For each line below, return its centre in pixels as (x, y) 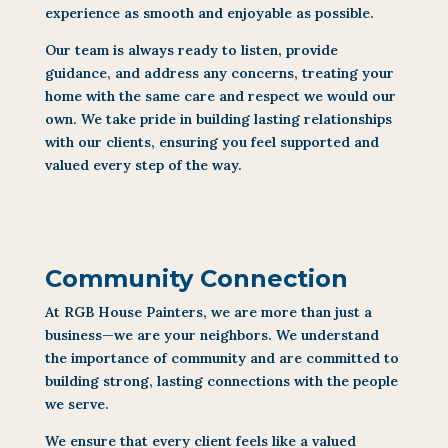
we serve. (76, 403)
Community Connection (196, 278)
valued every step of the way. (143, 164)
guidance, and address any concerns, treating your (219, 72)
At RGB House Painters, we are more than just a (208, 311)
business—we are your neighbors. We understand (211, 334)
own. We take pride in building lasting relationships (218, 118)
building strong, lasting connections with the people (221, 380)
